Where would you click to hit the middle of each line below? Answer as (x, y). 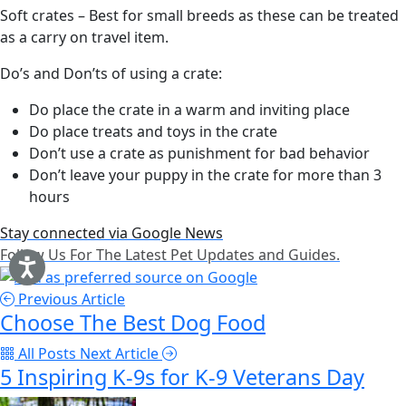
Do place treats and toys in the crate (153, 131)
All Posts (47, 354)
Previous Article (70, 300)
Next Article (121, 354)
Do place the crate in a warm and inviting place (189, 109)
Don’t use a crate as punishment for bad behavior (199, 153)
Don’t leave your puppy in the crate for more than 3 (205, 174)
